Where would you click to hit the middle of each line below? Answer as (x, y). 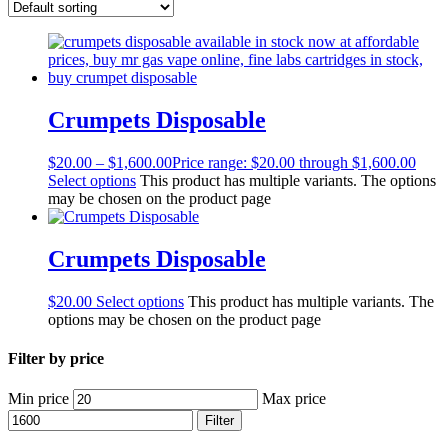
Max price (294, 399)
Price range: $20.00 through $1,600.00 (294, 162)
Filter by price (56, 358)
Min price (38, 399)
